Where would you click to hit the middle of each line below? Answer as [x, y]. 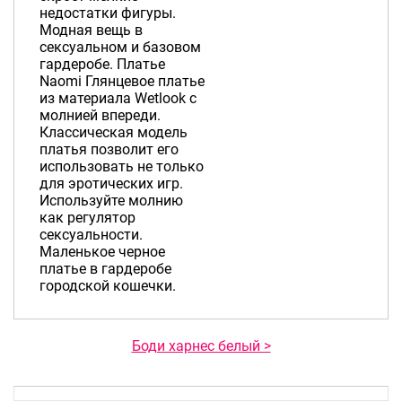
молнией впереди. [100, 115]
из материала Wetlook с [118, 98]
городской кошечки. [107, 285]
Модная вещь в [91, 30]
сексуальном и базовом [120, 47]
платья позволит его [109, 149]
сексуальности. [91, 234]
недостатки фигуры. [107, 13]
